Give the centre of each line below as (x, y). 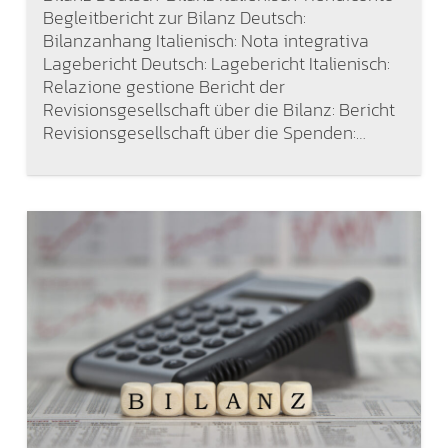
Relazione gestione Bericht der (163, 86)
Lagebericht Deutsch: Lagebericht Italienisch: (216, 63)
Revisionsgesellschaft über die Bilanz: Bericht (218, 109)
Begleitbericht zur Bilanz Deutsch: (174, 17)
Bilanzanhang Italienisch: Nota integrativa (205, 40)
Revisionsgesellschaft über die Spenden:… (204, 132)
